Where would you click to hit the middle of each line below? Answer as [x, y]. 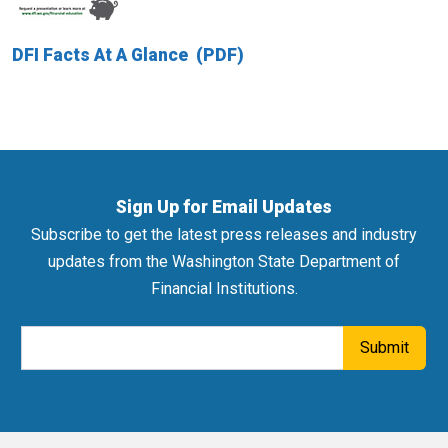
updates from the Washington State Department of [224, 261]
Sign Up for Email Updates [224, 207]
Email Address [72, 338]
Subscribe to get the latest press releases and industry [224, 234]
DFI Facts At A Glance [102, 55]
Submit [384, 347]
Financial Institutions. [224, 288]
